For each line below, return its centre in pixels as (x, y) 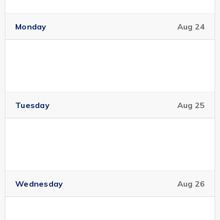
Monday (31, 27)
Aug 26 (191, 184)
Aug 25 (191, 105)
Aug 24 (191, 27)
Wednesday (39, 184)
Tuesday (32, 105)
